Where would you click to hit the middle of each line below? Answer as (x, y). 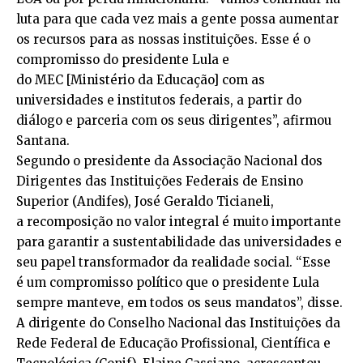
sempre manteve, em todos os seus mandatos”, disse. (179, 303)
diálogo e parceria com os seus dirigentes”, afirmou (174, 120)
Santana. (43, 141)
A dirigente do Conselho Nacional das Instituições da (178, 323)
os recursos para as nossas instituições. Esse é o (163, 39)
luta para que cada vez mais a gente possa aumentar (177, 19)
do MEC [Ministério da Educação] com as (141, 80)
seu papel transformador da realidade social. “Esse (173, 262)
